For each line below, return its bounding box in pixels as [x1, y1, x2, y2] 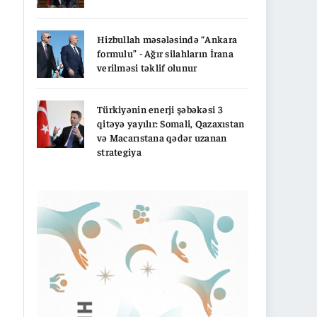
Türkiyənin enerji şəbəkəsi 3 [97, 102, 223, 115]
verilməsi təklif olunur [97, 60, 197, 74]
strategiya [97, 144, 142, 158]
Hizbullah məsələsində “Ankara [97, 32, 238, 45]
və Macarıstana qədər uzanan [97, 130, 227, 144]
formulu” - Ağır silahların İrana [97, 46, 234, 59]
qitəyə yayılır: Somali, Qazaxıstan [97, 116, 245, 129]
